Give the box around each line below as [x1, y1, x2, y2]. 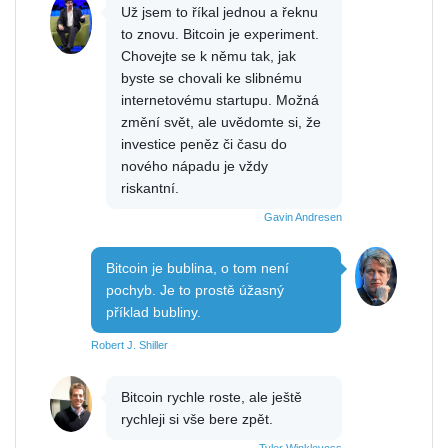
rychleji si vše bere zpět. [121, 410, 273, 427]
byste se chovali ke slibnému [121, 69, 302, 86]
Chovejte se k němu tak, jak [121, 47, 296, 64]
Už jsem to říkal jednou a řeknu [121, 3, 318, 20]
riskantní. [121, 179, 179, 196]
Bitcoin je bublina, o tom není [106, 259, 289, 276]
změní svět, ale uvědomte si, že [121, 113, 321, 130]
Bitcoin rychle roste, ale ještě [121, 388, 302, 405]
